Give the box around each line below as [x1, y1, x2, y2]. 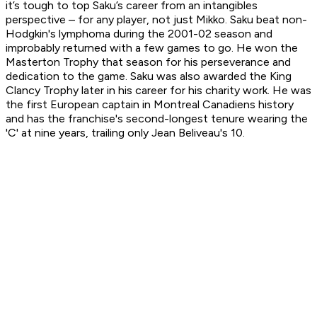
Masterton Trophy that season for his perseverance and [6, 54, 291, 69]
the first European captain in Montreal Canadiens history [6, 97, 294, 111]
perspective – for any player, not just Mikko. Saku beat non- [6, 12, 307, 26]
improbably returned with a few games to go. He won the [6, 40, 298, 54]
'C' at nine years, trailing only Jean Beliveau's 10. [6, 125, 248, 139]
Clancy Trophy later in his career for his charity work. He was [6, 83, 311, 97]
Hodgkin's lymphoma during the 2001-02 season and [6, 26, 272, 40]
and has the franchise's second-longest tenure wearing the [6, 111, 308, 125]
